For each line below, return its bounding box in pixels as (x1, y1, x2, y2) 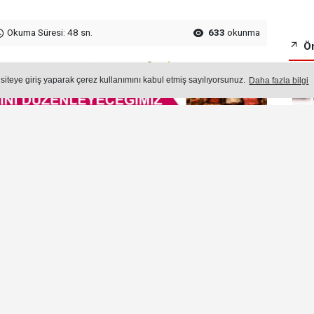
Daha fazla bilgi (249, 75, 309, 86)
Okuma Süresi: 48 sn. (5, 26, 93, 38)
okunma (225, 26, 261, 38)
